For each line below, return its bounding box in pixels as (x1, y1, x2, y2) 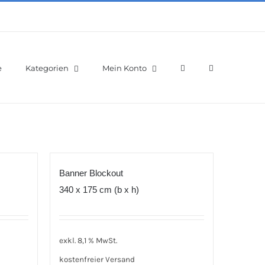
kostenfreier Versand (59, 254, 135, 264)
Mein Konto (102, 63, 147, 73)
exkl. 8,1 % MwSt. (59, 235, 117, 245)
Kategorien (25, 63, 69, 73)
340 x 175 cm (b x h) (59, 185, 139, 195)
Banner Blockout (59, 168, 123, 178)
